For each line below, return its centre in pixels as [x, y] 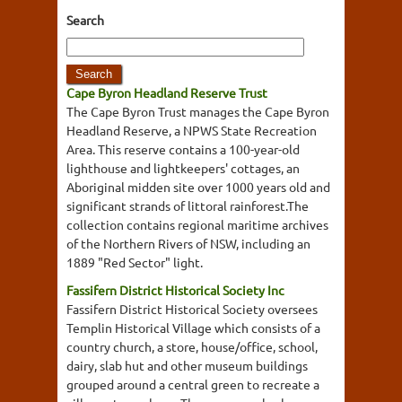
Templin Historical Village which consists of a [193, 328]
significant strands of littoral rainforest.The [188, 205]
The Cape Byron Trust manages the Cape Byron [198, 111]
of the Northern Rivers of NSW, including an [188, 243]
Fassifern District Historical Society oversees [192, 309]
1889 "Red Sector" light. [135, 262]
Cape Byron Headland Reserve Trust [167, 92]
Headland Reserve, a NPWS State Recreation [192, 130]
